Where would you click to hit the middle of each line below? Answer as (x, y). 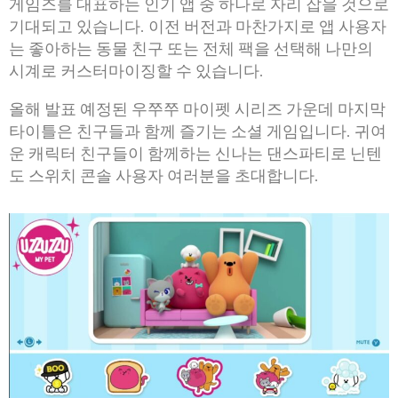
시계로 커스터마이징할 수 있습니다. (136, 71)
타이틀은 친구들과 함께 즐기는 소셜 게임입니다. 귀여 (198, 131)
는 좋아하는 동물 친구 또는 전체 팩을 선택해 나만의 (191, 48)
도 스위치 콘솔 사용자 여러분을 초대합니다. (164, 175)
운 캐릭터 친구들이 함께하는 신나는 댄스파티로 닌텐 (195, 153)
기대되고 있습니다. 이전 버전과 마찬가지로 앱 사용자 (198, 26)
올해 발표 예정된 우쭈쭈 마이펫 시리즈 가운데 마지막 (197, 109)
